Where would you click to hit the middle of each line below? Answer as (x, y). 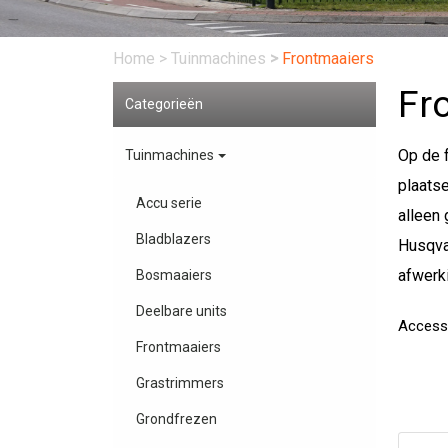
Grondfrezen (176, 419)
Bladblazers (173, 239)
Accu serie (168, 203)
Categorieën (164, 103)
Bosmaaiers (173, 275)
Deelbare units (181, 311)
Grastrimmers (179, 383)
